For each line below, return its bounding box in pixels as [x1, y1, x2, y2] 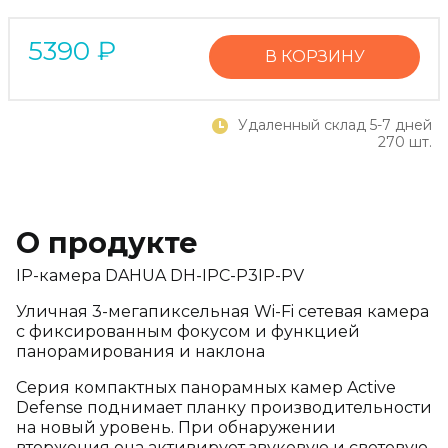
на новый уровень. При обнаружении [16, 418, 336, 437]
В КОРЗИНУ [264, 47, 365, 66]
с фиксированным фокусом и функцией [16, 322, 360, 341]
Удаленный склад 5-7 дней [234, 116, 432, 134]
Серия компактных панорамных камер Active [16, 378, 396, 397]
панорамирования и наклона [16, 342, 265, 361]
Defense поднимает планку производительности [16, 398, 432, 417]
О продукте [16, 225, 198, 260]
